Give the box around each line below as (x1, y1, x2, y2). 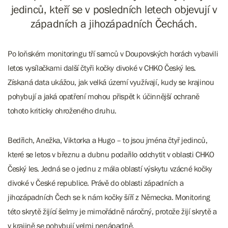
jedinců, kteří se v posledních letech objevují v (11, 3, 217, 16)
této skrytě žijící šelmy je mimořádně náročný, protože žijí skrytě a (8, 207, 217, 216)
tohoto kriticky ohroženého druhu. (8, 106, 117, 115)
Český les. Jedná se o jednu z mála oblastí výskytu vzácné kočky (8, 164, 212, 173)
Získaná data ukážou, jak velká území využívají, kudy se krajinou (8, 77, 214, 87)
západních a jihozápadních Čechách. (31, 17, 197, 30)
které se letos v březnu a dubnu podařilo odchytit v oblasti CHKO (8, 150, 214, 159)
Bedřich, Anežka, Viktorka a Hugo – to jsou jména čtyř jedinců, (8, 135, 208, 145)
